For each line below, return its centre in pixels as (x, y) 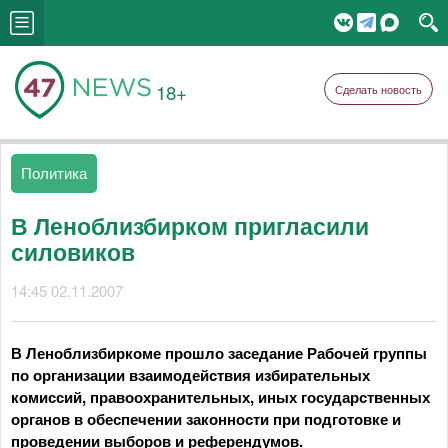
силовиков (73, 251)
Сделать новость (378, 89)
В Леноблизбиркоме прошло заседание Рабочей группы (219, 353)
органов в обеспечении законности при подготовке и (206, 419)
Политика (54, 172)
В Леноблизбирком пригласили (190, 225)
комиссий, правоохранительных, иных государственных (220, 397)
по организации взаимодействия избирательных (190, 375)
